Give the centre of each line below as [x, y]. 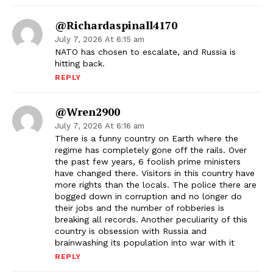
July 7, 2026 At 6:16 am [100, 126]
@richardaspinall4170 [116, 25]
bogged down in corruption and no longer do [148, 197]
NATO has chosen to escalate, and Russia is [145, 52]
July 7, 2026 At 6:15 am [100, 40]
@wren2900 [87, 112]
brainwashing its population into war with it [145, 243]
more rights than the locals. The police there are [156, 185]
